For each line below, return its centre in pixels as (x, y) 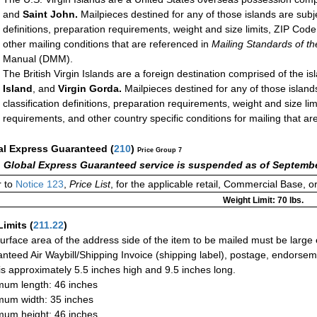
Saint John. (49, 15)
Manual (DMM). (38, 59)
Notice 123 (38, 184)
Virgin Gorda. (90, 89)
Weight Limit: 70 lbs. (263, 200)
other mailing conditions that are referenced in (107, 44)
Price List (90, 184)
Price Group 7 (160, 150)
